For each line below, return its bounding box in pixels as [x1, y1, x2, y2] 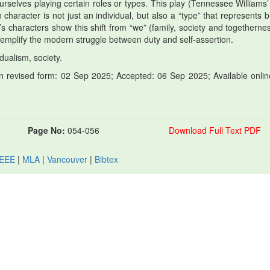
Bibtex [95, 153, 118, 166]
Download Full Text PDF [168, 124, 261, 137]
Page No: [28, 124, 65, 137]
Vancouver [47, 153, 87, 166]
